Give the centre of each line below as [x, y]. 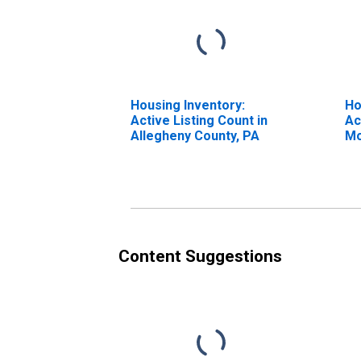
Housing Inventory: [188, 105]
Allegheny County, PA [195, 135]
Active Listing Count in [199, 120]
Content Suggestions [200, 256]
